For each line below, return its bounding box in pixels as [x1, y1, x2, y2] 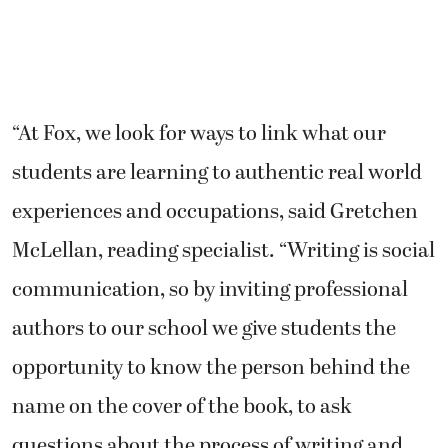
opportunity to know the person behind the [12, 351, 410, 384]
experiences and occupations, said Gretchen [12, 195, 418, 228]
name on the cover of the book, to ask [12, 390, 352, 423]
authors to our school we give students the [12, 312, 396, 345]
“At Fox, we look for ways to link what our [12, 117, 386, 150]
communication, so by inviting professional [12, 273, 408, 306]
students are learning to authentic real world [12, 156, 422, 189]
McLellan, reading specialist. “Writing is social [12, 234, 435, 267]
